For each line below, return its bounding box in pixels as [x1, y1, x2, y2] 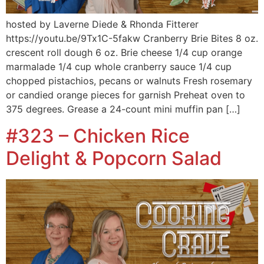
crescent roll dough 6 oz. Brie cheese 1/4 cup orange [6, 47, 242, 59]
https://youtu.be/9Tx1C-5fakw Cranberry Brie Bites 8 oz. [6, 32, 258, 45]
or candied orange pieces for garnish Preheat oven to [6, 89, 245, 101]
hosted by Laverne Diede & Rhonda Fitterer [6, 18, 199, 31]
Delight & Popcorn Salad [6, 146, 222, 170]
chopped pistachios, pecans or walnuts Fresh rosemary [6, 75, 252, 87]
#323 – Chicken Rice [6, 124, 190, 147]
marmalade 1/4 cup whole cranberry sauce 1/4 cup [6, 61, 232, 73]
